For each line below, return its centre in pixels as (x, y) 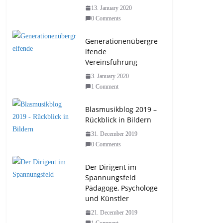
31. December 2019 (114, 134)
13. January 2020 (111, 8)
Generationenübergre (121, 41)
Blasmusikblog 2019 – (121, 109)
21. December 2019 (114, 212)
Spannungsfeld (111, 177)
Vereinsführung (111, 62)
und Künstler (107, 198)
